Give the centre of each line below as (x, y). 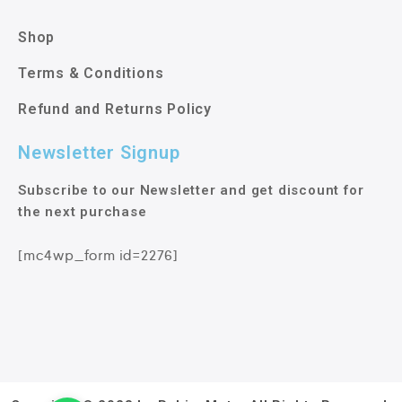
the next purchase (83, 212)
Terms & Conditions (91, 74)
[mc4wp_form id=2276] (98, 256)
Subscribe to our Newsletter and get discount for (191, 191)
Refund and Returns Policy (115, 109)
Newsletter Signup (99, 153)
